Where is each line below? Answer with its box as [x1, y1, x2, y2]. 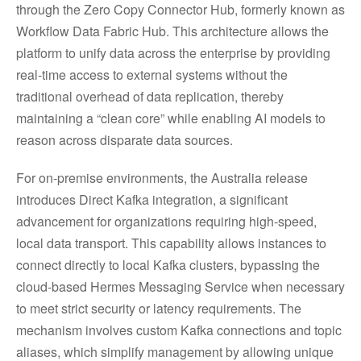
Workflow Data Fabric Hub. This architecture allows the [16, 22, 329, 40]
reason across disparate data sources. [16, 131, 243, 149]
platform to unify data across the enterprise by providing [16, 44, 330, 62]
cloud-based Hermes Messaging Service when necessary [16, 277, 345, 296]
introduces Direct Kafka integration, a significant [16, 190, 288, 209]
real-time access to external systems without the [16, 65, 288, 84]
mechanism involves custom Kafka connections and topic [16, 321, 342, 339]
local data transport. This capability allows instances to [16, 234, 326, 252]
